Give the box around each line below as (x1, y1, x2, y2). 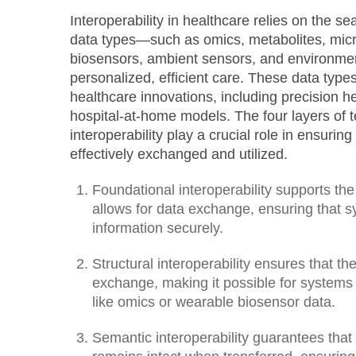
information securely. (91, 220, 223, 237)
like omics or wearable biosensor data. (91, 294, 335, 311)
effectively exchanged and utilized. (69, 146, 288, 163)
